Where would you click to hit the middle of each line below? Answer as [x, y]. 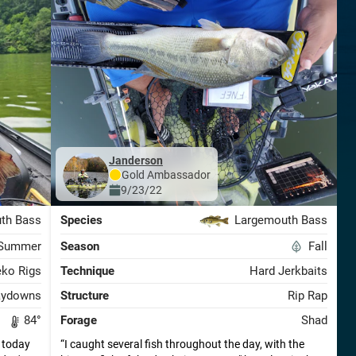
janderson [139, 160]
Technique [87, 271]
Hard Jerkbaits [288, 271]
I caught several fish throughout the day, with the [184, 344]
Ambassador [177, 174]
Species [81, 220]
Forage [78, 320]
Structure [84, 296]
